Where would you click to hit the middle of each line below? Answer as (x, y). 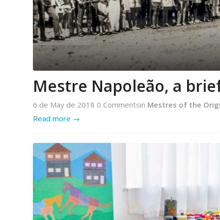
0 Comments (118, 104)
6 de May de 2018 (65, 104)
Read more (52, 118)
